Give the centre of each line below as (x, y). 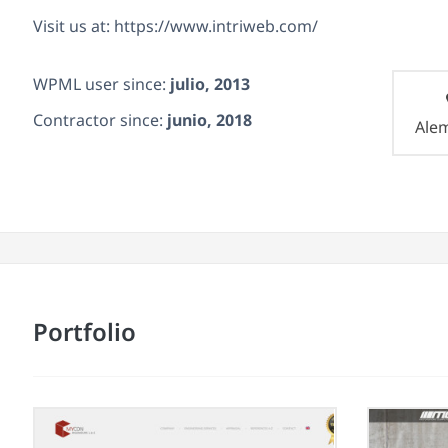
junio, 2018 (209, 119)
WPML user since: (101, 83)
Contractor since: (100, 119)
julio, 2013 (210, 83)
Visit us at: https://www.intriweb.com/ (175, 25)
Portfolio (84, 331)
